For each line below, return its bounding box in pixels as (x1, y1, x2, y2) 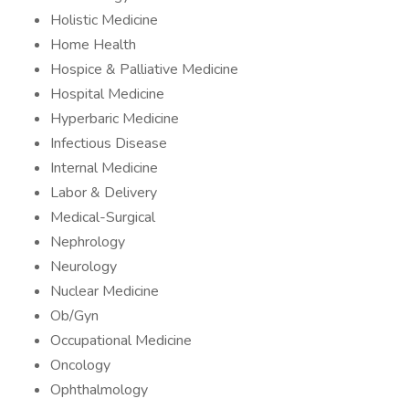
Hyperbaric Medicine (50, 109, 179, 129)
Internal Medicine (50, 158, 158, 178)
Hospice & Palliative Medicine (50, 59, 238, 79)
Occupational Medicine (50, 330, 192, 351)
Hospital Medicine (50, 84, 164, 104)
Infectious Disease (50, 133, 167, 153)
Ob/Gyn (50, 306, 99, 326)
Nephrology (50, 232, 125, 252)
